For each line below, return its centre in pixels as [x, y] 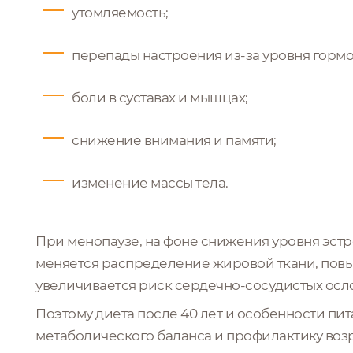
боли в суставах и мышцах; [160, 97]
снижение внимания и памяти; [174, 140]
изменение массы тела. [150, 182]
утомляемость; [120, 12]
